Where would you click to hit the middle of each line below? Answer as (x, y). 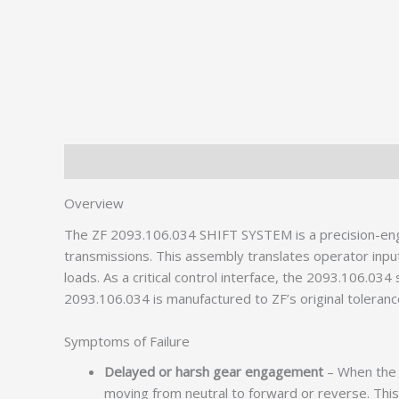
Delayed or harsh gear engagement (214, 371)
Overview (94, 203)
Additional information (218, 162)
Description (99, 162)
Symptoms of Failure (127, 341)
